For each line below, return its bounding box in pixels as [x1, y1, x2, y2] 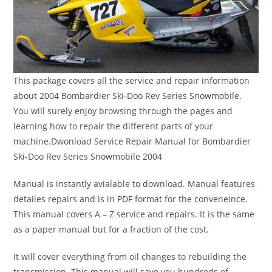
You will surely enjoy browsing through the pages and [13, 105, 233, 117]
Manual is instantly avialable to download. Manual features [13, 178, 256, 190]
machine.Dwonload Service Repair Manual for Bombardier [13, 135, 251, 148]
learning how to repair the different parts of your [13, 120, 214, 132]
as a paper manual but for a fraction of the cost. [13, 223, 209, 236]
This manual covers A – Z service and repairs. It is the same [13, 208, 255, 220]
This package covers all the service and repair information [13, 75, 250, 87]
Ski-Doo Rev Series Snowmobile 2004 [13, 151, 163, 163]
